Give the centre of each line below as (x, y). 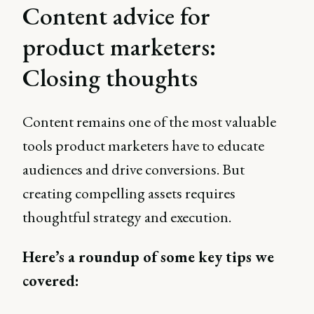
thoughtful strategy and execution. (128, 217)
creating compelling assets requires (129, 193)
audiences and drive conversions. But (134, 169)
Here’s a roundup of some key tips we (148, 257)
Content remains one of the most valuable (149, 122)
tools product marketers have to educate (143, 145)
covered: (51, 281)
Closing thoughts (110, 77)
